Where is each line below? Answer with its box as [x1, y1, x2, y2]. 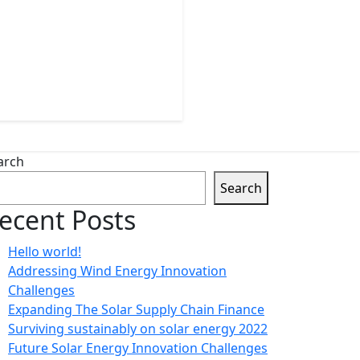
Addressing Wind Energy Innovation [8, 262, 227, 280]
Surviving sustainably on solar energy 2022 [8, 320, 268, 337]
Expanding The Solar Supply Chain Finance [8, 301, 264, 318]
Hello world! [8, 243, 81, 260]
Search [220, 179, 262, 197]
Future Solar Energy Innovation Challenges [8, 339, 268, 357]
